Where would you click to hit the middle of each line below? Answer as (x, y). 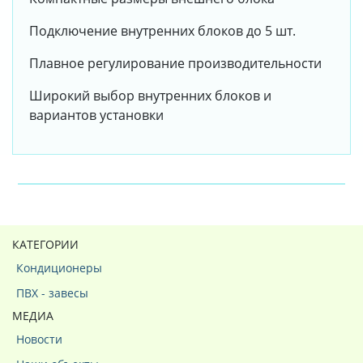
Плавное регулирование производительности (175, 64)
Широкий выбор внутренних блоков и (150, 96)
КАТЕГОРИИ (45, 245)
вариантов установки (96, 115)
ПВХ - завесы (52, 293)
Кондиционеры (59, 268)
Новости (39, 340)
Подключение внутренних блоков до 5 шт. (162, 31)
